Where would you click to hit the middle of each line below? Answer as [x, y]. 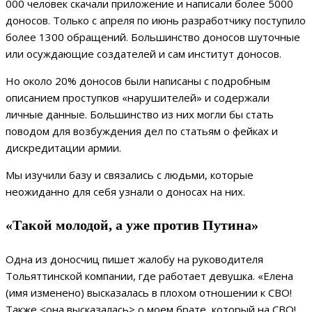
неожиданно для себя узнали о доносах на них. [125, 192]
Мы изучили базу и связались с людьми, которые [130, 175]
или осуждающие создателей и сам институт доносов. [145, 54]
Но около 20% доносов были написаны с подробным [138, 81]
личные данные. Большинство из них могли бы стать [140, 115]
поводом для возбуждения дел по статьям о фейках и [142, 131]
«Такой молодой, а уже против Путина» [132, 225]
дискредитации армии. [65, 148]
